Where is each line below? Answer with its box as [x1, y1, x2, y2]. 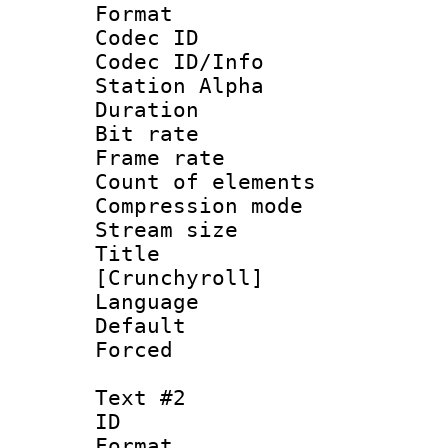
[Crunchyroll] [95, 265, 264, 290]
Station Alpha [95, 73, 264, 98]
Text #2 [95, 385, 186, 410]
